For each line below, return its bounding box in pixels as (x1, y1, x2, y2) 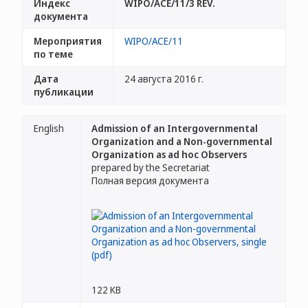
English (34, 122, 64, 135)
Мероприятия (34, 34, 102, 47)
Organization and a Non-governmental (91, 135, 272, 148)
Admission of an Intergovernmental (91, 122, 258, 135)
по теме (34, 47, 73, 60)
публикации (34, 85, 93, 98)
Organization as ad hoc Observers (91, 148, 247, 161)
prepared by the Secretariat (91, 161, 210, 174)
